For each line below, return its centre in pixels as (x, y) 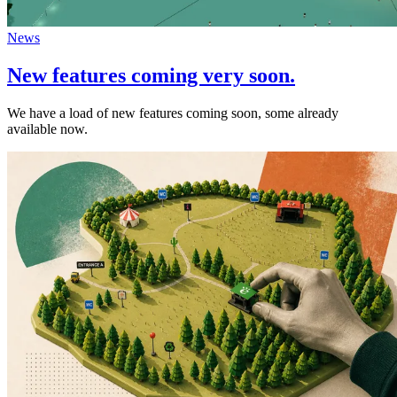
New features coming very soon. (151, 76)
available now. (47, 129)
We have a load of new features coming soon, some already (173, 113)
